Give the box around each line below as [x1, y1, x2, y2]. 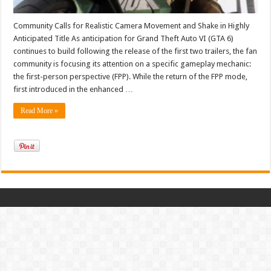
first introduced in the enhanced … [13, 84, 134, 94]
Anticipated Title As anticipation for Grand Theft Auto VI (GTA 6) [13, 33, 234, 43]
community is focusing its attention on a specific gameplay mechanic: [13, 59, 252, 68]
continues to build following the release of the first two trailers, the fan [13, 46, 258, 56]
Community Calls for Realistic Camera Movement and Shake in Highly [13, 21, 250, 30]
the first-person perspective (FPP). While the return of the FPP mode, [13, 71, 248, 81]
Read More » [21, 106, 59, 115]
